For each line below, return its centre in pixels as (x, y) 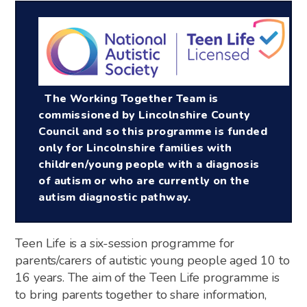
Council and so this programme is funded (153, 132)
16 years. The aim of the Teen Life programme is (147, 277)
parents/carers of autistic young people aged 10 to (152, 260)
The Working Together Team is (128, 99)
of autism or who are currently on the (144, 181)
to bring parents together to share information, (141, 294)
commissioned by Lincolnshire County (145, 115)
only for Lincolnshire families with (135, 148)
